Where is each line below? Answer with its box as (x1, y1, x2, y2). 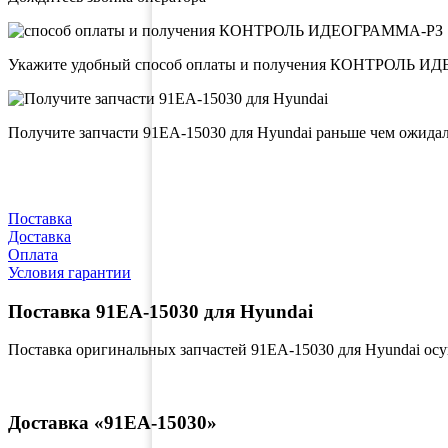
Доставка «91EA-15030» (8, 412, 217, 434)
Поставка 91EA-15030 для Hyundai (8, 300, 313, 322)
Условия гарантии (8, 263, 131, 281)
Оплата (8, 245, 58, 263)
